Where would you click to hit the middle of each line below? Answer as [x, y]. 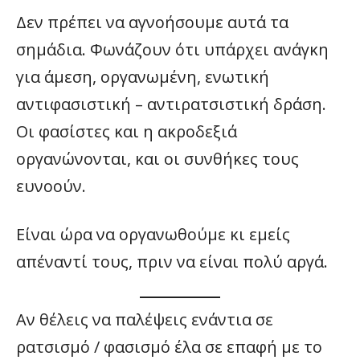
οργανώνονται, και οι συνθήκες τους [157, 158]
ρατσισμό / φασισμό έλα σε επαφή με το [169, 346]
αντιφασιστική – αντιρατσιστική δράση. [171, 104]
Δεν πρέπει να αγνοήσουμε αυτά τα [152, 22]
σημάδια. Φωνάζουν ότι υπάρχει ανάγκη [172, 49]
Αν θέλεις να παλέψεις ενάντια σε [145, 319]
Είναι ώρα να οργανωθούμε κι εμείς [153, 234]
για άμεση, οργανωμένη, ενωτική [143, 76]
